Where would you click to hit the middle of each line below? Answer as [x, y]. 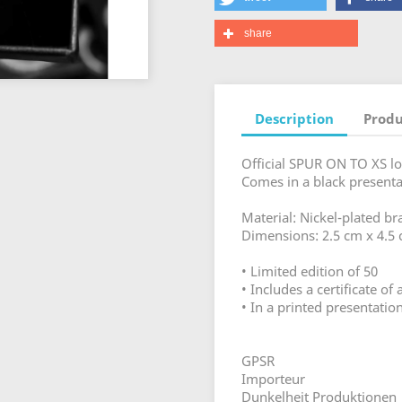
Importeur [273, 379]
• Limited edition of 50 [310, 271]
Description [294, 118]
